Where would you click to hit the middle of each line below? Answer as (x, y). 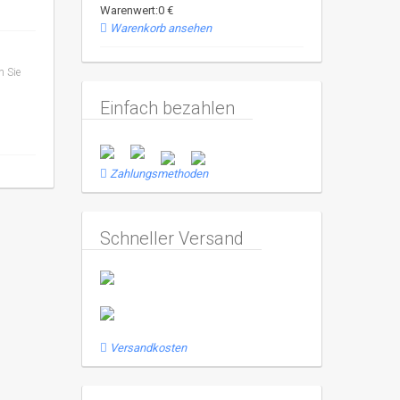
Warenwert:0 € (136, 10)
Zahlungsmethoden (158, 174)
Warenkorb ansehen (160, 28)
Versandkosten (148, 348)
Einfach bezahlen (167, 108)
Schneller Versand (171, 238)
